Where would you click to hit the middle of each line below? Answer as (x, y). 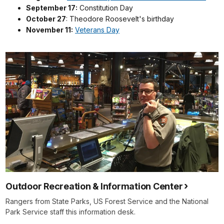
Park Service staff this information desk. (70, 211)
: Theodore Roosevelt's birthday (120, 19)
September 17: (52, 8)
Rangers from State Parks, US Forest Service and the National (107, 201)
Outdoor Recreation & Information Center (94, 186)
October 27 (46, 19)
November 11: (49, 30)
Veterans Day (97, 30)
